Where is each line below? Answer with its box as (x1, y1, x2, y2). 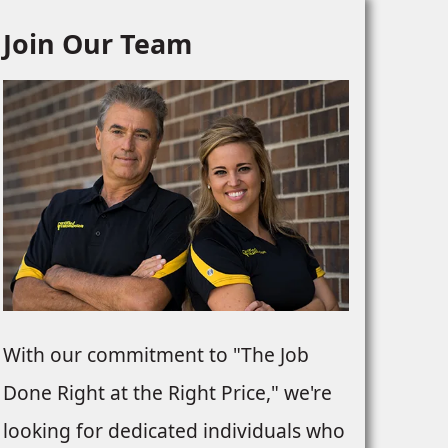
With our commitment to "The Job (2, 341, 309, 369)
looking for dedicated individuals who (2, 417, 345, 445)
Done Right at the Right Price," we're (2, 379, 332, 407)
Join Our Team (2, 25, 192, 63)
